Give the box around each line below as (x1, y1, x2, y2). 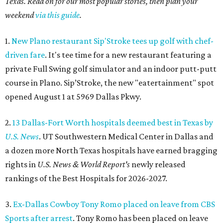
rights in (5, 159, 37, 170)
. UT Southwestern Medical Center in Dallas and (39, 131, 214, 142)
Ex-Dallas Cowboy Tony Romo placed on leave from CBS (13, 199, 215, 210)
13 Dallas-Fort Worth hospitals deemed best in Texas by (12, 117, 213, 128)
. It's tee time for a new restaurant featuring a (45, 50, 212, 60)
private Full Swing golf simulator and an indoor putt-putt (5, 64, 217, 74)
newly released (130, 159, 186, 170)
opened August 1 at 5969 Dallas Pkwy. (5, 92, 141, 102)
